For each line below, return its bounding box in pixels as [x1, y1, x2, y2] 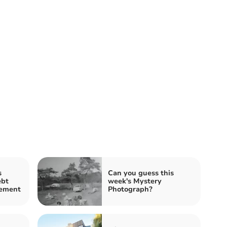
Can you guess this [108, 168, 174, 178]
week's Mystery [108, 176, 162, 186]
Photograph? [108, 184, 153, 194]
